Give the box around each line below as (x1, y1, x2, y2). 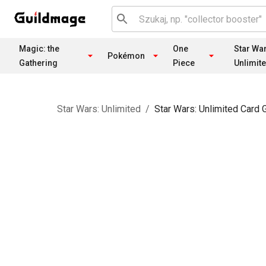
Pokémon (107, 51, 145, 61)
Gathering (19, 58, 58, 68)
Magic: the (19, 44, 59, 53)
